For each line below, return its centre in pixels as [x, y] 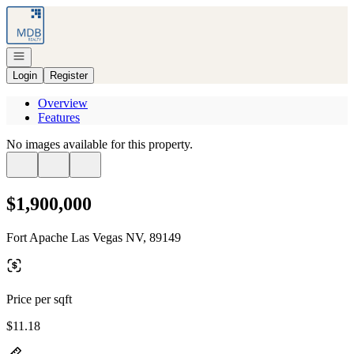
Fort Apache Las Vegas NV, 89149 [94, 237]
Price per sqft [39, 299]
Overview [63, 103]
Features [59, 117]
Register [69, 75]
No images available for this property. [100, 144]
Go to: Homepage [50, 12]
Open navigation [49, 55]
